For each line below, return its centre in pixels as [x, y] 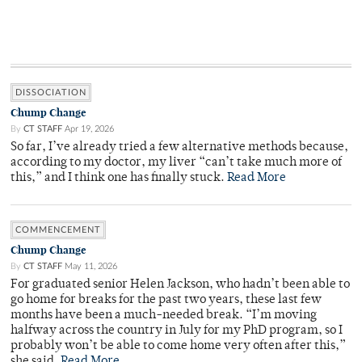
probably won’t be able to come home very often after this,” [178, 347]
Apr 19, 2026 [89, 129]
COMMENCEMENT [58, 230]
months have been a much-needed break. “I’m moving [164, 316]
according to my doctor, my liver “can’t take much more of [176, 163]
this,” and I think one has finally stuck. [119, 179]
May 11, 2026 [91, 267]
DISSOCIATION [51, 93]
